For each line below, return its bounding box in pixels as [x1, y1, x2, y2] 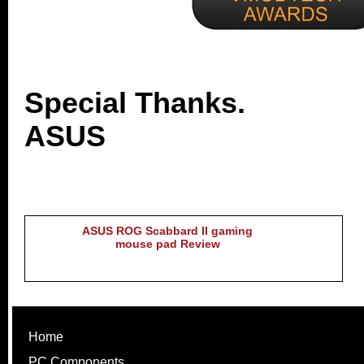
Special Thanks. [24, 85, 245, 119]
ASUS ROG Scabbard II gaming [82, 223, 253, 237]
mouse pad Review [115, 236, 220, 250]
